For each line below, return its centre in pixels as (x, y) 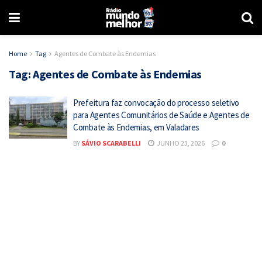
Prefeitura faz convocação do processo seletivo (156, 103)
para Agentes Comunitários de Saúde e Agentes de (161, 115)
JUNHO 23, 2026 (180, 143)
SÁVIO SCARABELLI (111, 143)
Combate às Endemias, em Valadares (137, 127)
